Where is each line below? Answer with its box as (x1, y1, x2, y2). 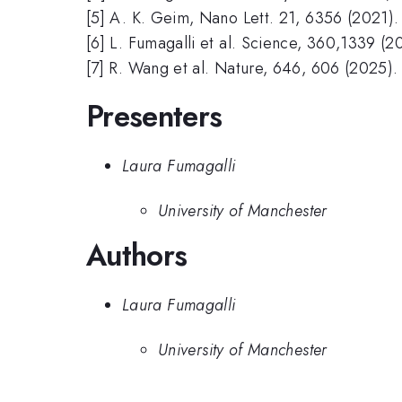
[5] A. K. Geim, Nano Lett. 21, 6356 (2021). (86, 5, 399, 30)
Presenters (86, 95, 223, 138)
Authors (86, 234, 188, 277)
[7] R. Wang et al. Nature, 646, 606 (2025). (86, 56, 398, 80)
